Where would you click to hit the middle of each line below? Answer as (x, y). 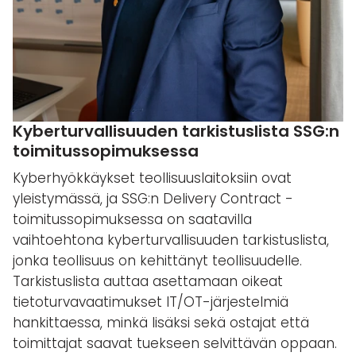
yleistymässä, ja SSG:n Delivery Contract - (153, 199)
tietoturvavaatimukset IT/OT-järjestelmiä (151, 302)
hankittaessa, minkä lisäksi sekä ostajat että (161, 323)
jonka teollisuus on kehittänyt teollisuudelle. (157, 261)
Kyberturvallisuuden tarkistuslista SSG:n (176, 132)
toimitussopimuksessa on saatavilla (132, 220)
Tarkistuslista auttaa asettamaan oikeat (148, 282)
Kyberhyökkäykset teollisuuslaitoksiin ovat (152, 178)
